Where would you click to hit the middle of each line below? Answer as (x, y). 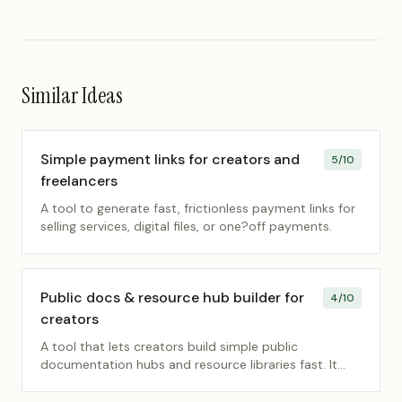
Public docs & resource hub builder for (172, 297)
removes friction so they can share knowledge (177, 382)
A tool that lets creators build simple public (169, 346)
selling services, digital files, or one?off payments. (186, 226)
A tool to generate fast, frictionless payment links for (198, 208)
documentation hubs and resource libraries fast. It (189, 364)
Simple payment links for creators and (170, 159)
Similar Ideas (72, 96)
